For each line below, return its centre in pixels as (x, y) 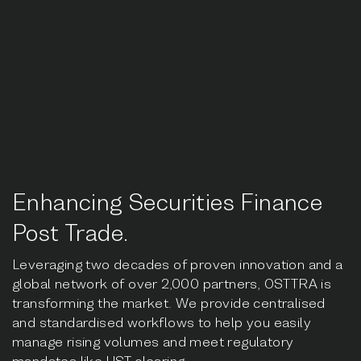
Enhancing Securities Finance (168, 202)
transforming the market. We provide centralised (169, 303)
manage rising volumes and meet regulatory (153, 341)
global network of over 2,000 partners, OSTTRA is (172, 283)
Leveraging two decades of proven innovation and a (178, 264)
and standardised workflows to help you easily (162, 322)
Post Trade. (71, 232)
